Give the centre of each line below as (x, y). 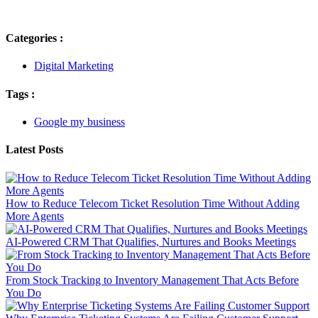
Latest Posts (34, 150)
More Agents (35, 216)
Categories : (34, 38)
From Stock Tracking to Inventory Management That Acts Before (152, 280)
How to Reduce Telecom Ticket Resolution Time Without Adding (153, 203)
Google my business (79, 121)
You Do (23, 292)
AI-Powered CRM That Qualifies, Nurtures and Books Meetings (151, 241)
